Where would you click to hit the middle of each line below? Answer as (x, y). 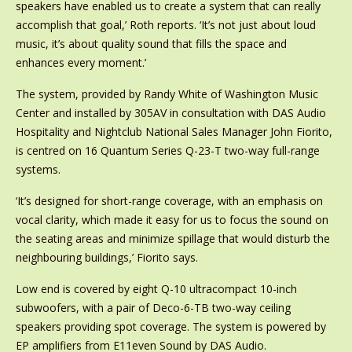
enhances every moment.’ (81, 63)
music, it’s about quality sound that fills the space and (151, 44)
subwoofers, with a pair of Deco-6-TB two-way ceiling (153, 308)
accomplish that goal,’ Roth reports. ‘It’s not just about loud (165, 25)
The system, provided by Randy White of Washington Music (167, 94)
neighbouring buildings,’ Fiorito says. (106, 258)
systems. (38, 170)
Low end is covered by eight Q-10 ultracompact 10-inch (156, 289)
